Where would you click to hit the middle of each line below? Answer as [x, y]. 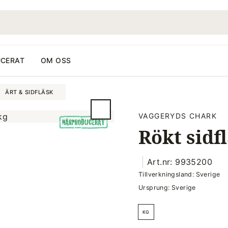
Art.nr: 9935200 [180, 162]
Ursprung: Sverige [167, 188]
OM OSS [56, 60]
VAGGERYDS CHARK [178, 116]
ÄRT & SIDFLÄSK [29, 92]
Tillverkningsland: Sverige [179, 174]
